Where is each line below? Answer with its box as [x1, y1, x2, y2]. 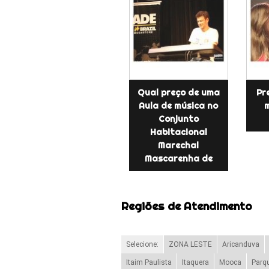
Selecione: [125, 240, 159, 249]
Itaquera [181, 258, 209, 267]
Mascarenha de [144, 153, 213, 164]
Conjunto [158, 113, 199, 124]
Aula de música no [139, 100, 219, 111]
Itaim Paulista [125, 258, 172, 267]
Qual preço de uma [137, 86, 220, 98]
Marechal [158, 139, 199, 151]
